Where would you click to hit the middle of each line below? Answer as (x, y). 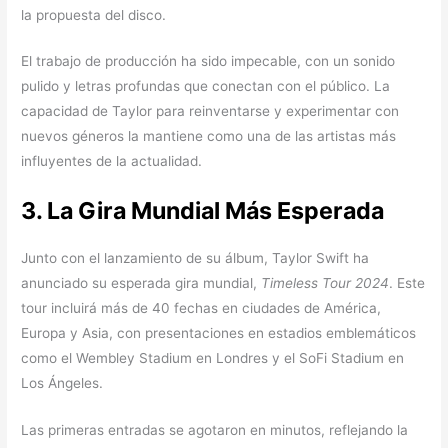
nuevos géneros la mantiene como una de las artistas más (209, 136)
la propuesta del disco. (94, 14)
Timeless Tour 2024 (325, 283)
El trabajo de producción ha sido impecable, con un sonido (208, 61)
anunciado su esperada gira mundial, (141, 283)
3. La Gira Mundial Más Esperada (203, 211)
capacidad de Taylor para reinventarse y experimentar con (210, 111)
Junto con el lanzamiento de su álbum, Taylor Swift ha (195, 258)
